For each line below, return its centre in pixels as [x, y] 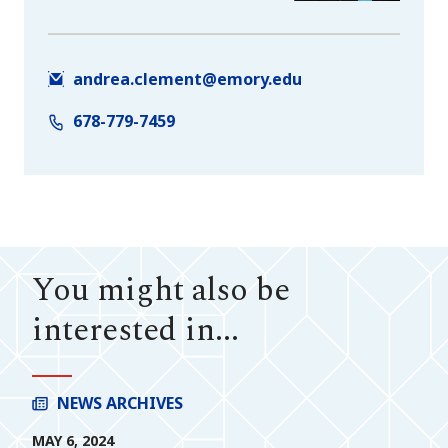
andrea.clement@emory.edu [187, 78]
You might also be [161, 290]
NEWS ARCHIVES [119, 402]
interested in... [135, 330]
